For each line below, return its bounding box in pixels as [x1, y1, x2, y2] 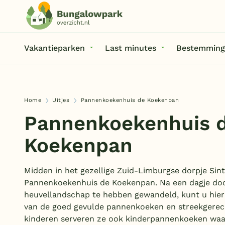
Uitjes [52, 97, 70, 103]
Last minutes [105, 43, 156, 53]
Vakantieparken [24, 43, 85, 53]
